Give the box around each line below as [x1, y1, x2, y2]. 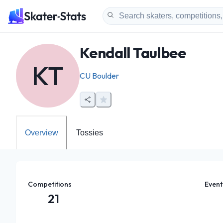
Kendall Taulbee [80, 43, 186, 62]
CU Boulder [80, 71, 119, 81]
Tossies [76, 128, 103, 137]
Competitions [28, 180, 72, 189]
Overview [25, 128, 58, 137]
